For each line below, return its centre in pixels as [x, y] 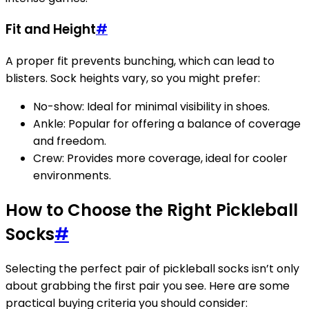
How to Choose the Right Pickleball [152, 210]
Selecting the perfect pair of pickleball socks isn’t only [152, 268]
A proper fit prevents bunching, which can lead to [140, 61]
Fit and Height [51, 30]
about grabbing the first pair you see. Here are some [148, 286]
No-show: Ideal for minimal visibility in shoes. [151, 107]
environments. [72, 176]
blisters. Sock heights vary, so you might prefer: [133, 78]
